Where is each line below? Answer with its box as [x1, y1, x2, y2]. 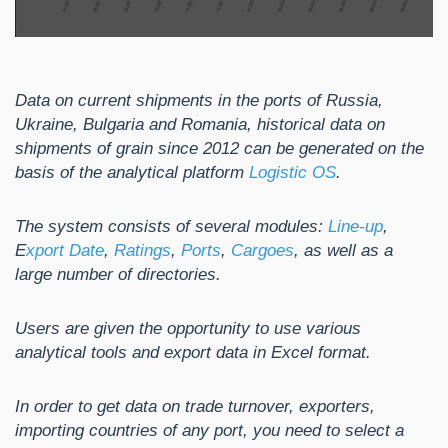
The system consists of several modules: [15, 217, 328, 237]
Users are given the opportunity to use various [15, 319, 361, 339]
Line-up [328, 217, 383, 237]
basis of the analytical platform [15, 163, 249, 183]
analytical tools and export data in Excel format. [15, 343, 371, 363]
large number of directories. [15, 265, 221, 285]
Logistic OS [249, 163, 336, 183]
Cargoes [231, 241, 294, 261]
